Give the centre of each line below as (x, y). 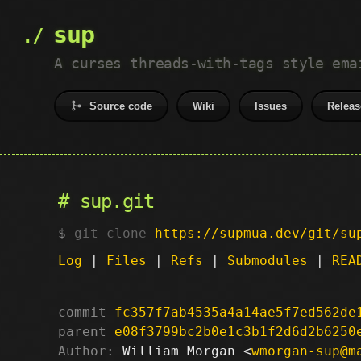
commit (82, 312)
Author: (86, 351)
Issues (271, 106)
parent (82, 331)
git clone (114, 233)
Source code (121, 106)
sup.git (117, 201)
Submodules (268, 260)
